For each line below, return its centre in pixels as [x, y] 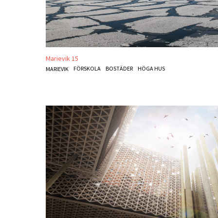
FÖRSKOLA [87, 69]
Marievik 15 [62, 59]
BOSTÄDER [119, 69]
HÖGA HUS [152, 69]
